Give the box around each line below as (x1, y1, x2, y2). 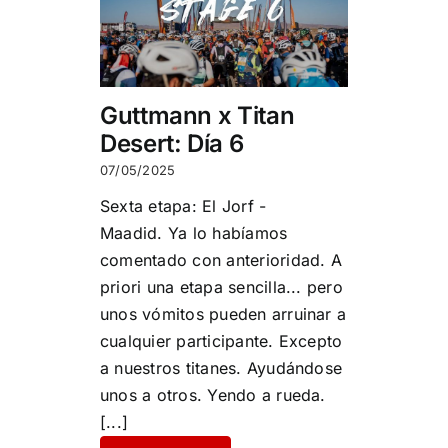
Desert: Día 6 (99, 129, 244, 159)
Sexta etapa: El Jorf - (99, 196, 267, 217)
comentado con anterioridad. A (99, 250, 342, 271)
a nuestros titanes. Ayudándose (99, 358, 343, 379)
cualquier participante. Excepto (99, 331, 343, 352)
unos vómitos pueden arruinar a (99, 304, 347, 325)
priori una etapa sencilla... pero (99, 277, 343, 298)
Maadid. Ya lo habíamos (99, 223, 288, 244)
